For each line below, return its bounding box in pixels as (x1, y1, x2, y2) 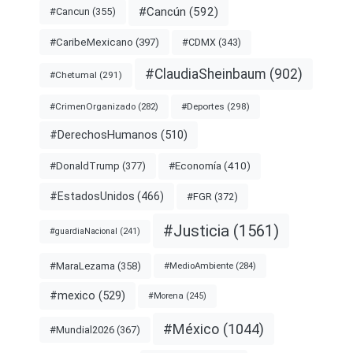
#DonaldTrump (50, 160, 120, 173)
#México (163, 321, 219, 338)
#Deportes (181, 100, 225, 112)
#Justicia (163, 221, 229, 240)
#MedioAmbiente (164, 260, 233, 272)
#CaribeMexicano (50, 36, 133, 49)
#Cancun (50, 6, 90, 18)
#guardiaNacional (50, 226, 117, 237)
